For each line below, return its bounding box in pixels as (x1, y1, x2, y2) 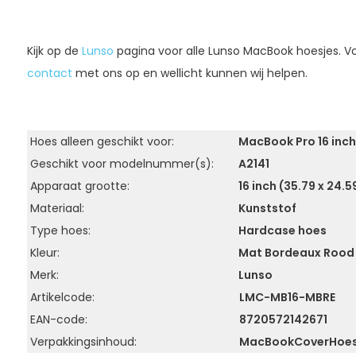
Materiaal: (26, 200, 84, 216)
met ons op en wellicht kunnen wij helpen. (72, 65, 308, 81)
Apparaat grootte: (26, 178, 130, 194)
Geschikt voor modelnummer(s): (26, 156, 214, 172)
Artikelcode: (26, 289, 95, 305)
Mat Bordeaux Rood (235, 245, 354, 261)
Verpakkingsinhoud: (26, 334, 137, 350)
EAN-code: (26, 311, 87, 327)
